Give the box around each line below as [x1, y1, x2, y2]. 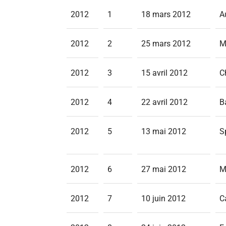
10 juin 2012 [141, 194, 186, 203]
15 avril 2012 [141, 68, 188, 78]
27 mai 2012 [141, 164, 186, 174]
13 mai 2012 [141, 127, 186, 136]
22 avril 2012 [141, 97, 188, 107]
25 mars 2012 [141, 39, 191, 48]
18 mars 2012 [141, 10, 191, 19]
